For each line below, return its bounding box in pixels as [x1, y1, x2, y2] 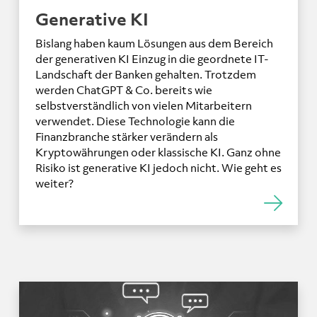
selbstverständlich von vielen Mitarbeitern [35, 98, 252, 113]
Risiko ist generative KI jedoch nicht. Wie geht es [35, 160, 282, 175]
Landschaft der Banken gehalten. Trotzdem [35, 67, 256, 81]
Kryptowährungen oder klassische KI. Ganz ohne [35, 144, 281, 159]
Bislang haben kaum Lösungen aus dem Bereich [35, 35, 273, 50]
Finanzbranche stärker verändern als [35, 129, 218, 144]
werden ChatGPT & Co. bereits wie [35, 82, 212, 97]
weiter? [35, 175, 74, 190]
